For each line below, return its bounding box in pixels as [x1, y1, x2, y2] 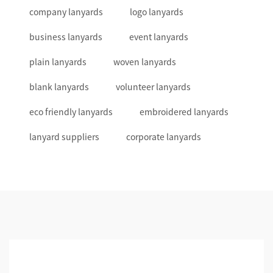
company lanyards [29, 5, 103, 18]
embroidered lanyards [140, 105, 229, 118]
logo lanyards [130, 5, 183, 18]
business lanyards [29, 30, 102, 43]
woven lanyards [113, 55, 176, 68]
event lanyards [129, 30, 188, 43]
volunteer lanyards [116, 80, 191, 93]
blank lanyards [29, 80, 89, 93]
